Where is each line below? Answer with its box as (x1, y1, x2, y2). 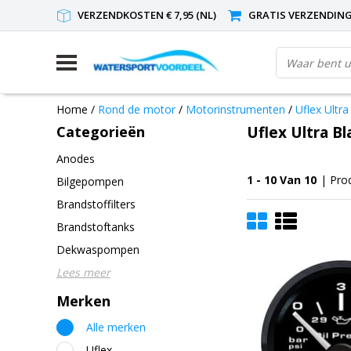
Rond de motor (98, 101, 175, 117)
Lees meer (56, 264, 110, 280)
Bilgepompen (56, 173, 124, 189)
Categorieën (56, 122, 145, 141)
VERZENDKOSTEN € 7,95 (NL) (78, 8, 216, 22)
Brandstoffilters (56, 196, 136, 212)
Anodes (56, 150, 95, 166)
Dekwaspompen (56, 241, 139, 257)
